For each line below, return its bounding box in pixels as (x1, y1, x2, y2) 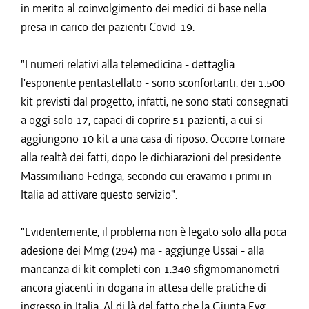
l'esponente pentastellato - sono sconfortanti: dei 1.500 (21, 75, 285, 90)
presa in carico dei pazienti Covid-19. (21, 19, 195, 34)
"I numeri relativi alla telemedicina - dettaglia (21, 57, 235, 72)
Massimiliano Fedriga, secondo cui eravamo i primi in (21, 168, 272, 183)
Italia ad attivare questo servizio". (21, 187, 177, 202)
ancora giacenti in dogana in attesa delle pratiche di (21, 280, 266, 295)
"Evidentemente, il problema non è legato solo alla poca (21, 224, 286, 239)
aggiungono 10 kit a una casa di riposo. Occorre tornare (21, 131, 285, 146)
